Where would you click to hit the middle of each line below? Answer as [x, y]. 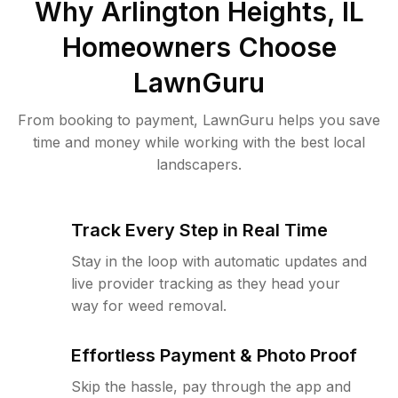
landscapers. [199, 164]
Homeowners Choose [199, 47]
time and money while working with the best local [199, 142]
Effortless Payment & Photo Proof [214, 355]
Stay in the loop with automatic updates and [219, 261]
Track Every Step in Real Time [199, 230]
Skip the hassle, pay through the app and [211, 386]
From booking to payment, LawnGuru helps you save [199, 120]
